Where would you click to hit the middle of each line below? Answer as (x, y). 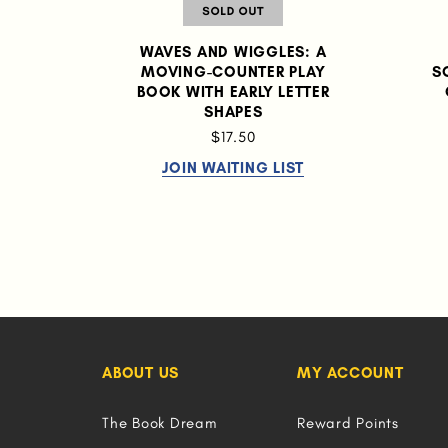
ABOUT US (140, 373)
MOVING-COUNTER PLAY (233, 72)
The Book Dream (159, 423)
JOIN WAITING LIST (233, 168)
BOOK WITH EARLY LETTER (233, 92)
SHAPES (233, 112)
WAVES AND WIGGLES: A (233, 52)
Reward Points (348, 423)
